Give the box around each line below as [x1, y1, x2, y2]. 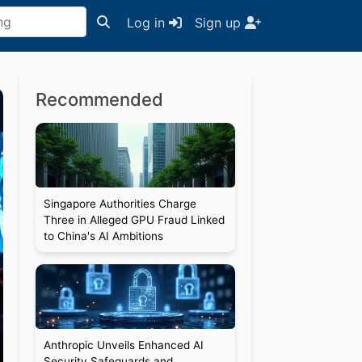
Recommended [35, 89, 163, 110]
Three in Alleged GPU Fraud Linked [43, 213, 225, 226]
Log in [127, 15, 169, 31]
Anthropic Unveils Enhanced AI [43, 339, 204, 351]
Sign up [195, 15, 245, 31]
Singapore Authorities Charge [43, 197, 196, 210]
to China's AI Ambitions [43, 229, 163, 242]
